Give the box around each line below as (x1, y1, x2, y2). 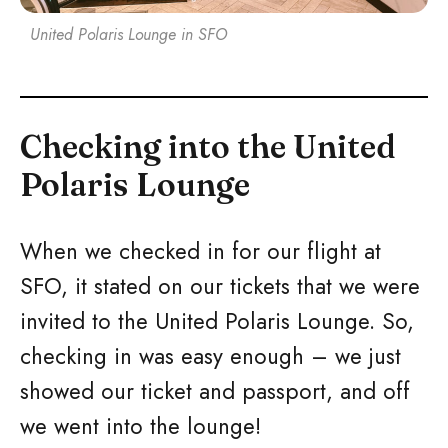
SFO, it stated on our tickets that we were (20, 270, 420, 302)
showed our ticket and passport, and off (20, 375, 410, 407)
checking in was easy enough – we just (20, 340, 401, 372)
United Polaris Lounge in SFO (30, 23, 227, 46)
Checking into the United (20, 127, 396, 166)
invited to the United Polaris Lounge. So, (20, 305, 414, 337)
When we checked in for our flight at (20, 235, 381, 267)
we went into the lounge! (20, 410, 261, 442)
